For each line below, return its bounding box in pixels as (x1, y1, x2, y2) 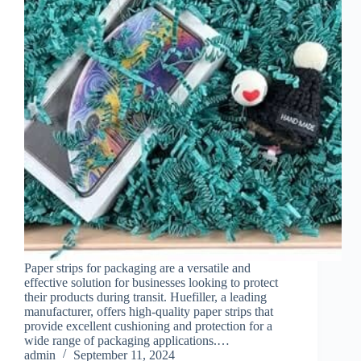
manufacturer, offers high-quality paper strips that (24, 304, 273, 318)
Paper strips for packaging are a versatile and (24, 260, 251, 275)
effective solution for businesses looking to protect (24, 275, 278, 289)
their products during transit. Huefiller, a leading (24, 289, 267, 304)
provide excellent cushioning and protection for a (24, 318, 272, 333)
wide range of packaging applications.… (24, 333, 230, 347)
